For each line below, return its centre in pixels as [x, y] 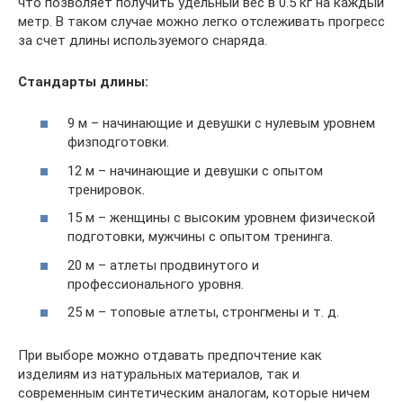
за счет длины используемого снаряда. [143, 40]
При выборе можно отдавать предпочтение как [170, 356]
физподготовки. [118, 143]
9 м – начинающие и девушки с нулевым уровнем [221, 124]
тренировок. [106, 189]
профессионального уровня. [156, 284]
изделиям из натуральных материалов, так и [159, 375]
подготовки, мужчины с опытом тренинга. [200, 237]
